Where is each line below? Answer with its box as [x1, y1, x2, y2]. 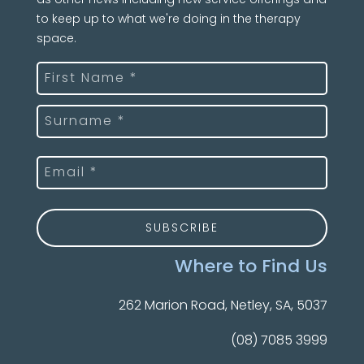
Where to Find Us [175, 253, 328, 279]
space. [36, 29, 76, 46]
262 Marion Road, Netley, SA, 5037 [119, 295, 328, 314]
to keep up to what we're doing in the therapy [36, 10, 301, 27]
